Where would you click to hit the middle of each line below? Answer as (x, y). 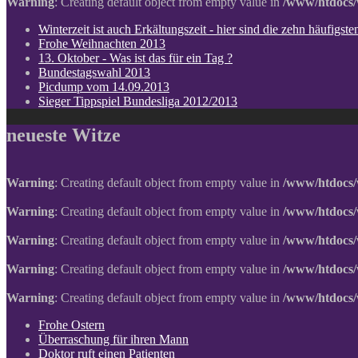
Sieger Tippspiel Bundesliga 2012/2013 (138, 101)
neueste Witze (64, 135)
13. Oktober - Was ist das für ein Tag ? (135, 58)
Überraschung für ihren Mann (113, 340)
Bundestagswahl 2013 (94, 72)
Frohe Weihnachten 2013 (102, 43)
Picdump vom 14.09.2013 (104, 86)
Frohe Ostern (72, 325)
